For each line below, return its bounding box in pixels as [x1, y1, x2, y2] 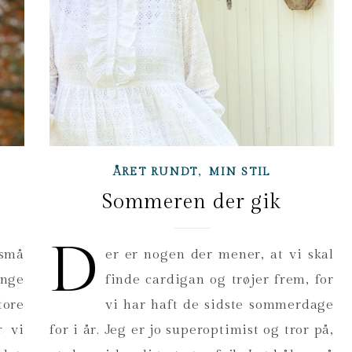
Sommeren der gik [101, 189, 282, 214]
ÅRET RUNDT [112, 165, 198, 178]
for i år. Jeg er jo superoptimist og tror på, [49, 321, 334, 338]
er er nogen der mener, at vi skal [104, 246, 334, 262]
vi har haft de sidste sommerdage [104, 296, 334, 313]
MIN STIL [209, 165, 270, 178]
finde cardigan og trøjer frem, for [104, 271, 334, 288]
